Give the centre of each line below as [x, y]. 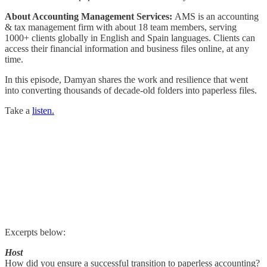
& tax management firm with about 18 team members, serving [121, 27]
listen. [43, 111]
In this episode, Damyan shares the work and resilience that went [126, 80]
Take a [18, 111]
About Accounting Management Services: [90, 17]
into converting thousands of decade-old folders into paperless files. [131, 91]
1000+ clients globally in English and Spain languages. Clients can [130, 38]
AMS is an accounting [217, 17]
